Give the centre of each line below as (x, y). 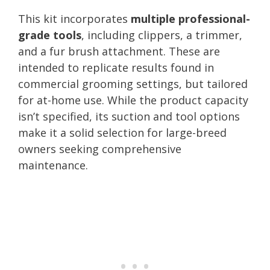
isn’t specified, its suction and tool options (129, 116)
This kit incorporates (74, 18)
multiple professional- (190, 18)
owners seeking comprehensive (100, 149)
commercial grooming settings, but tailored (133, 83)
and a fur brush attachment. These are (119, 51)
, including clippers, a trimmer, (162, 35)
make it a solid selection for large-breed (122, 132)
